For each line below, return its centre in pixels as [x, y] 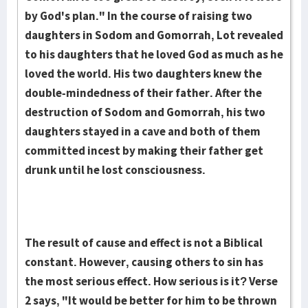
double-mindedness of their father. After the [143, 93]
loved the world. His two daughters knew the [143, 74]
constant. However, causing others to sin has [144, 262]
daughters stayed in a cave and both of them [143, 131]
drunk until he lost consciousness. [115, 170]
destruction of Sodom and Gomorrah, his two [145, 112]
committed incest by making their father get [144, 151]
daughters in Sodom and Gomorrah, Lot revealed [154, 35]
